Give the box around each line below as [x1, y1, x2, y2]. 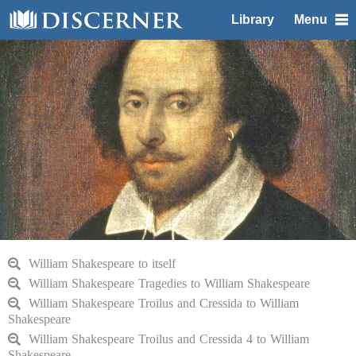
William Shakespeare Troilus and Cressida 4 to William [29, 332, 309, 346]
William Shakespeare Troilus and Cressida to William [29, 296, 299, 310]
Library [231, 13, 274, 26]
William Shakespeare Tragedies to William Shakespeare [29, 277, 310, 290]
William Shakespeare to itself [29, 257, 176, 270]
